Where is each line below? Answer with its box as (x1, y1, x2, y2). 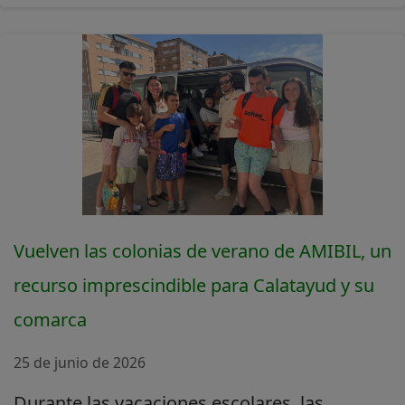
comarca (14, 306, 87, 332)
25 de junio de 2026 (14, 352, 146, 372)
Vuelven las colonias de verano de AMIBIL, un (14, 238, 391, 263)
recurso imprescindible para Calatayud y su (14, 272, 374, 297)
